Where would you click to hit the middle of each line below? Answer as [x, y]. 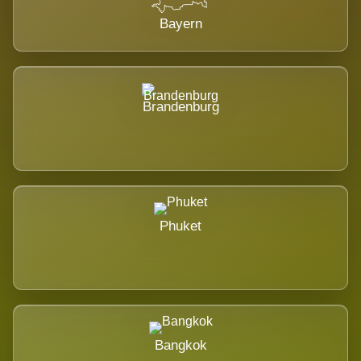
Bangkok [180, 346]
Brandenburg [180, 107]
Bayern [180, 24]
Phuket [180, 226]
